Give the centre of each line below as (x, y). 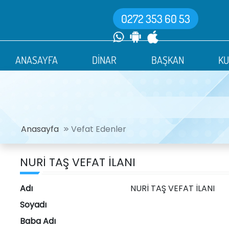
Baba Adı (38, 221)
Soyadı (33, 205)
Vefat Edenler (98, 129)
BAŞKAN (167, 60)
